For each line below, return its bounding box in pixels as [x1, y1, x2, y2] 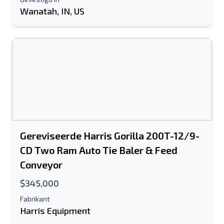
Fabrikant [20, 194, 50, 203]
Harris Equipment [20, 205, 90, 216]
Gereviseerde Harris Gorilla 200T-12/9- [20, 129, 199, 141]
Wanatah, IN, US [20, 5, 84, 16]
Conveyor [20, 158, 62, 170]
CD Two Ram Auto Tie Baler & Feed [20, 144, 177, 156]
